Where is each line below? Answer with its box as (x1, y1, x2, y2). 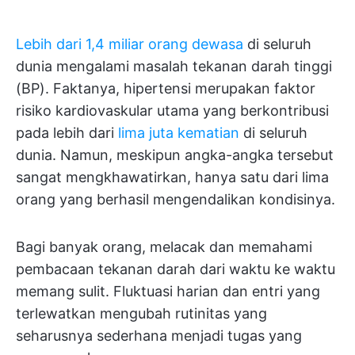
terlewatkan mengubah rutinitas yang (16, 305, 267, 322)
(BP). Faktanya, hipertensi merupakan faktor (16, 80, 315, 97)
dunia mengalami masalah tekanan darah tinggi (16, 58, 332, 74)
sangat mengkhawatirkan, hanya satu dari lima (16, 169, 329, 185)
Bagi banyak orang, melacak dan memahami (16, 239, 312, 255)
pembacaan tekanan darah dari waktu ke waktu (16, 261, 335, 277)
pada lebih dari (16, 124, 118, 141)
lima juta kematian (118, 124, 239, 141)
